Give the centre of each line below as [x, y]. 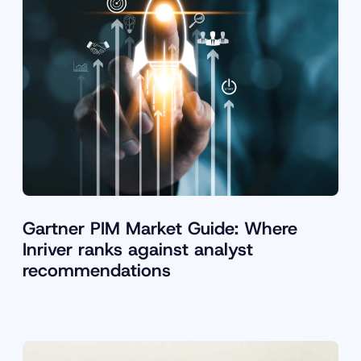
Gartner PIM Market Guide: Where [160, 229]
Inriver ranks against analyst [138, 250]
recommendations [97, 271]
